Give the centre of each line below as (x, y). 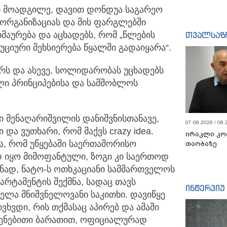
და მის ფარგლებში (103, 23)
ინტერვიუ (205, 188)
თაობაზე (201, 144)
